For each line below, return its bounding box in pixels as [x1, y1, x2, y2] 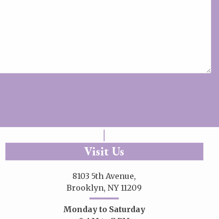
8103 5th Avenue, [72, 171, 136, 181]
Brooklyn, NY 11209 [66, 183, 142, 193]
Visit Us [84, 144, 125, 159]
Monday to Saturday [63, 204, 146, 215]
